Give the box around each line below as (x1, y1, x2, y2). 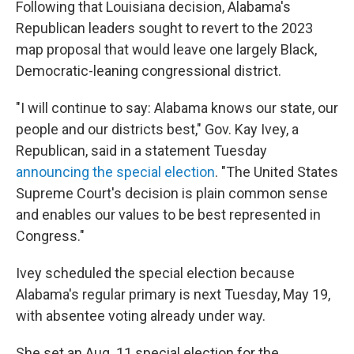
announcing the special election (16, 164, 215, 180)
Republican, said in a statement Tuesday (16, 142, 267, 159)
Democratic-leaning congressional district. (16, 62, 281, 79)
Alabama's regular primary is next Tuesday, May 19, (16, 286, 330, 303)
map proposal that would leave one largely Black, (16, 41, 317, 58)
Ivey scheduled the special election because (16, 265, 295, 281)
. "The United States (215, 164, 338, 180)
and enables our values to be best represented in (16, 206, 321, 223)
